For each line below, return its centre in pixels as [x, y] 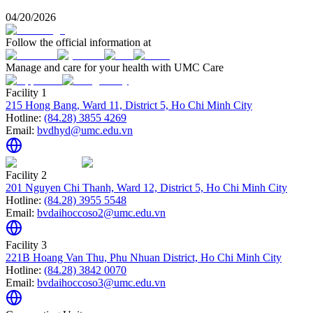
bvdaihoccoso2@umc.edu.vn [101, 213]
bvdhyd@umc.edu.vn [85, 131]
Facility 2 [26, 175]
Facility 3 [26, 245]
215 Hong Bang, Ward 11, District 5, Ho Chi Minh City [129, 105]
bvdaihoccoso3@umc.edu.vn [101, 283]
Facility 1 [26, 93]
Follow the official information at [78, 43]
